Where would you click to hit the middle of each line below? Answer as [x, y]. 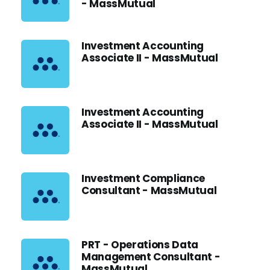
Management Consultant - [151, 257]
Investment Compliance [143, 178]
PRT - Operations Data [140, 245]
